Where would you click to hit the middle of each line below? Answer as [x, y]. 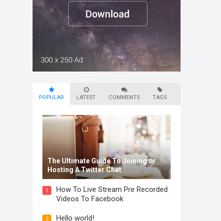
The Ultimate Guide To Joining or [102, 161]
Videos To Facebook [90, 199]
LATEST [86, 97]
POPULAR [51, 97]
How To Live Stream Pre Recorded [112, 189]
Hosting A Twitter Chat [84, 170]
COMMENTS [124, 97]
